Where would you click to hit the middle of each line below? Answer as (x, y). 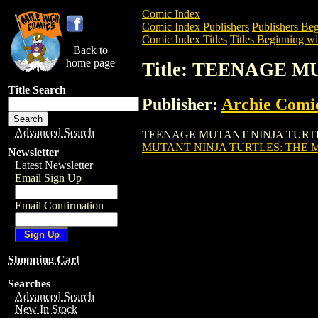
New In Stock (46, 309)
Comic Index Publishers (196, 27)
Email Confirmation (59, 205)
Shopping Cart (44, 259)
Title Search (37, 90)
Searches (29, 284)
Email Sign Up (48, 178)
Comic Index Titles (185, 39)
